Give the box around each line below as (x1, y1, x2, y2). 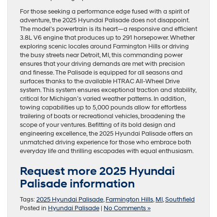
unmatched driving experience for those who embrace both (20, 138, 191, 146)
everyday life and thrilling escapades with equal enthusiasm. (20, 147, 194, 155)
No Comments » (104, 204, 151, 212)
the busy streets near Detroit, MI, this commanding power (20, 51, 183, 59)
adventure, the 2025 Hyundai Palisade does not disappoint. (20, 16, 189, 24)
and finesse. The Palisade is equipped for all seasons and (20, 68, 183, 77)
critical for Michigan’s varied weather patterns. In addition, (20, 94, 186, 103)
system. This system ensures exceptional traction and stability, (20, 86, 196, 94)
